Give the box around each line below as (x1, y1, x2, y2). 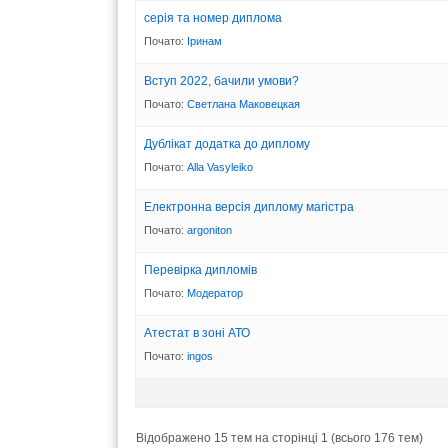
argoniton (187, 223, 232, 236)
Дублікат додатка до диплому (144, 136, 310, 151)
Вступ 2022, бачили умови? (144, 73, 299, 88)
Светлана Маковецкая (187, 97, 300, 110)
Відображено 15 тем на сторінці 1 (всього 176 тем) (136, 430, 423, 445)
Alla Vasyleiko (187, 160, 253, 173)
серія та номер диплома (144, 10, 282, 25)
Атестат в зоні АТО (144, 325, 250, 340)
